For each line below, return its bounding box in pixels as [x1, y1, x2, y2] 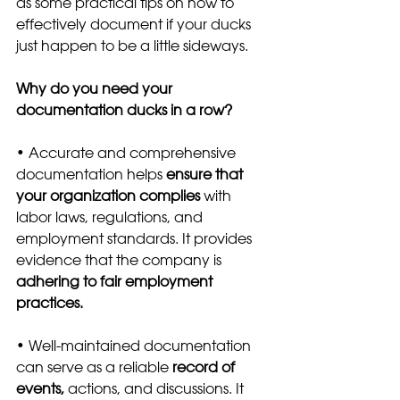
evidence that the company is [16, 250, 221, 269]
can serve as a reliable [16, 357, 172, 376]
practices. [16, 293, 83, 312]
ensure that [166, 164, 246, 183]
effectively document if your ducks [16, 14, 254, 33]
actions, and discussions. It [64, 379, 247, 397]
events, [16, 379, 64, 397]
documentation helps [16, 164, 166, 183]
